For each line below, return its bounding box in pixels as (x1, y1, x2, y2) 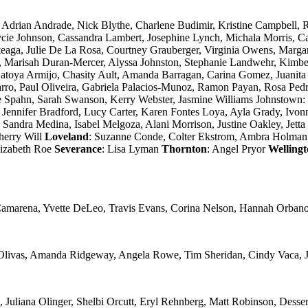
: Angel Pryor (207, 142, 268, 155)
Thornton (162, 142, 207, 155)
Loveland (45, 130, 89, 142)
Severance (54, 142, 102, 155)
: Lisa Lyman (102, 142, 162, 155)
